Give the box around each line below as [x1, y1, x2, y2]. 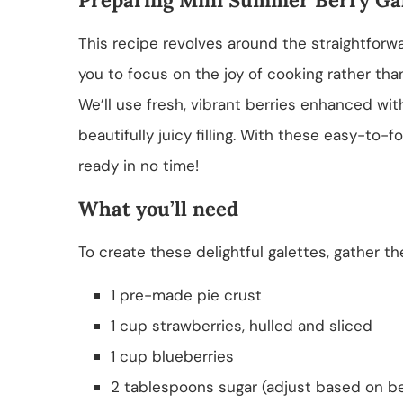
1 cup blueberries [111, 345, 234, 366]
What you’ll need [78, 195, 238, 221]
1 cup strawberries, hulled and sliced [111, 315, 372, 336]
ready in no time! [78, 155, 199, 175]
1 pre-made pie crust [111, 284, 262, 305]
